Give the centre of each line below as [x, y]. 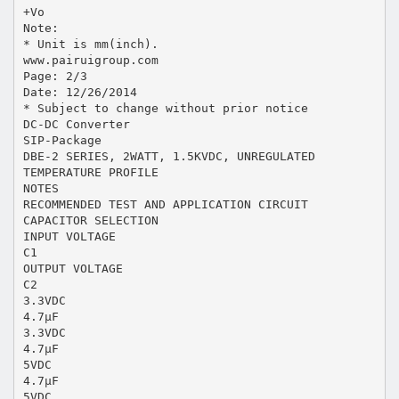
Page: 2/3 [55, 76]
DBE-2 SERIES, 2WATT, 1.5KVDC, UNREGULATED [169, 156]
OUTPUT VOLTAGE [73, 268]
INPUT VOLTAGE [69, 236]
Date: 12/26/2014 [80, 92]
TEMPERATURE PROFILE [90, 172]
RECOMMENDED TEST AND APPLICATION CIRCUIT [165, 204]
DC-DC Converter [76, 124]
